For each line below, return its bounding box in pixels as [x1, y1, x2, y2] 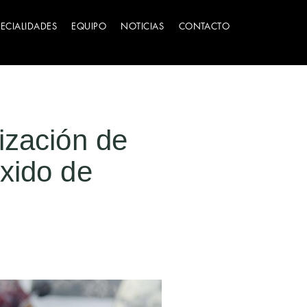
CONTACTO [178, 20, 230, 32]
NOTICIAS [121, 20, 164, 32]
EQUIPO [71, 20, 107, 32]
